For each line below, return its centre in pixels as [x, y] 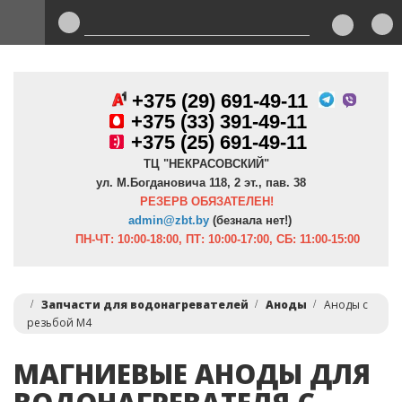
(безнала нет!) [250, 220]
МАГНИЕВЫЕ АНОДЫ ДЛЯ [192, 374]
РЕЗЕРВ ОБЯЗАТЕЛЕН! [206, 201]
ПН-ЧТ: [80, 239]
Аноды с [346, 305]
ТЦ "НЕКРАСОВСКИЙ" [201, 164]
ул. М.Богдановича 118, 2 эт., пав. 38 [201, 183]
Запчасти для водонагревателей [145, 305]
